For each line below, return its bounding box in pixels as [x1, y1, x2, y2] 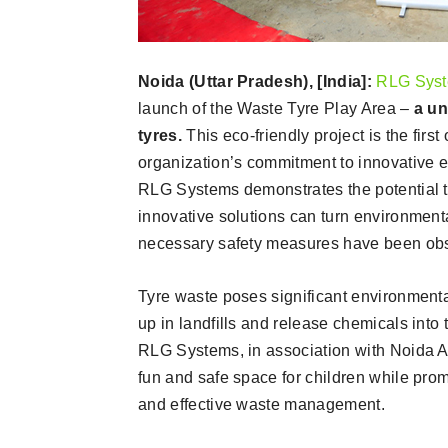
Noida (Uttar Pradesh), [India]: [138, 73, 377, 90]
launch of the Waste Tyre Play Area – [138, 100, 414, 117]
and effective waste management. [138, 396, 385, 413]
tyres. [138, 127, 187, 144]
